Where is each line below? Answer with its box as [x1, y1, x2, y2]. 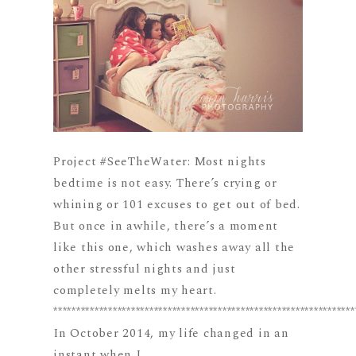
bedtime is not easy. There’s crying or [53, 174, 277, 193]
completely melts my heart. [53, 281, 217, 300]
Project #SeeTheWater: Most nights [53, 153, 266, 172]
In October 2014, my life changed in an [53, 324, 289, 343]
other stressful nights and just [53, 260, 236, 279]
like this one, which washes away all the [53, 238, 296, 257]
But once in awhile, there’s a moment [53, 217, 279, 236]
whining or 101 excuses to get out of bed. [53, 195, 300, 215]
